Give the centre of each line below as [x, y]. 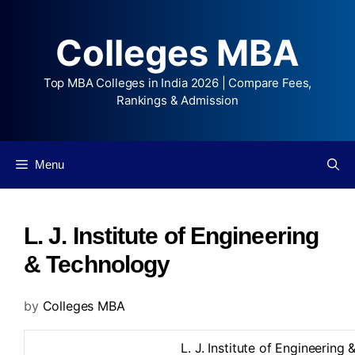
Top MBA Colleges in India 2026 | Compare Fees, [177, 83]
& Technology [97, 264]
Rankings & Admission [177, 100]
